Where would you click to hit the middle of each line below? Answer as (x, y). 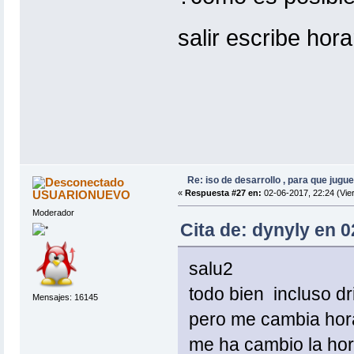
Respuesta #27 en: (223, 193)
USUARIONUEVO (82, 195)
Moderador (53, 213)
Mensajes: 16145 (65, 297)
